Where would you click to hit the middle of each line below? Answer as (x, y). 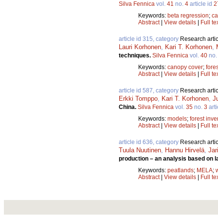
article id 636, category (149, 142)
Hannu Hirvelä (185, 150)
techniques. (136, 56)
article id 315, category (149, 39)
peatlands (181, 171)
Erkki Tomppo (138, 99)
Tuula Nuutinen (140, 150)
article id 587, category (149, 91)
